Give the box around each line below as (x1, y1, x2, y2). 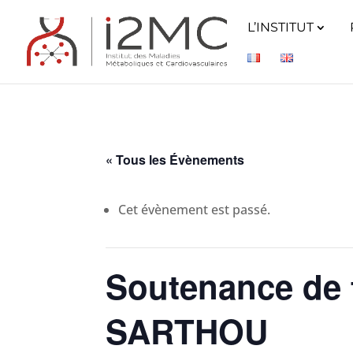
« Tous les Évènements (106, 150, 245, 169)
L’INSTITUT (247, 20, 314, 35)
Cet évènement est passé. (118, 201, 271, 218)
